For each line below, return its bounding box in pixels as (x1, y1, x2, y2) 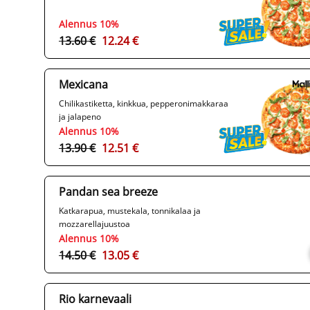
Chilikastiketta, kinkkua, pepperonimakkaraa (59, 98, 228, 110)
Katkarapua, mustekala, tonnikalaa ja (59, 205, 201, 217)
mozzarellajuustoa (59, 218, 130, 230)
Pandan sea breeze (59, 184, 158, 200)
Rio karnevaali (59, 291, 131, 307)
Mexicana (59, 77, 108, 93)
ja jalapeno (59, 111, 101, 123)
